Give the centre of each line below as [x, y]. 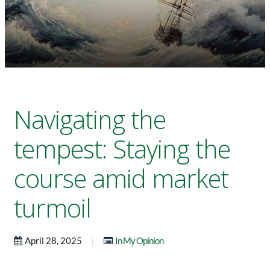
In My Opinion [139, 241]
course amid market [121, 179]
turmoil [52, 208]
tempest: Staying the [122, 149]
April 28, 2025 [54, 241]
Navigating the [90, 120]
